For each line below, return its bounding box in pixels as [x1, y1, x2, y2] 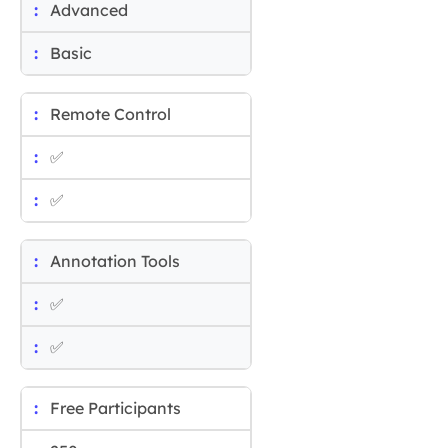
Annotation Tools [50, 251, 180, 272]
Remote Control [50, 104, 171, 125]
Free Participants [50, 398, 181, 419]
